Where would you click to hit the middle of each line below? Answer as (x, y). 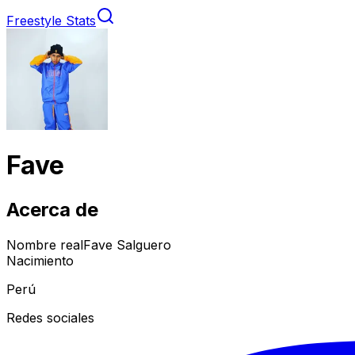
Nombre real (45, 244)
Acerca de (52, 209)
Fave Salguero (127, 244)
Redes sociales (50, 317)
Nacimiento (40, 260)
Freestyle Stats (51, 21)
